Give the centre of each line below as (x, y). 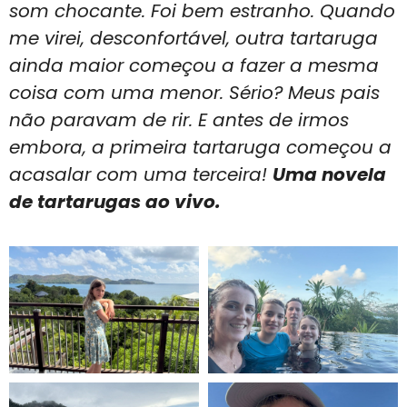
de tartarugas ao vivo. (115, 201)
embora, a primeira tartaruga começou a (200, 147)
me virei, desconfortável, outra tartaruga (194, 38)
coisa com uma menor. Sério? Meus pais (194, 92)
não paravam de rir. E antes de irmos (179, 119)
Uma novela (329, 174)
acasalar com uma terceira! (141, 174)
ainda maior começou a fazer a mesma (194, 65)
